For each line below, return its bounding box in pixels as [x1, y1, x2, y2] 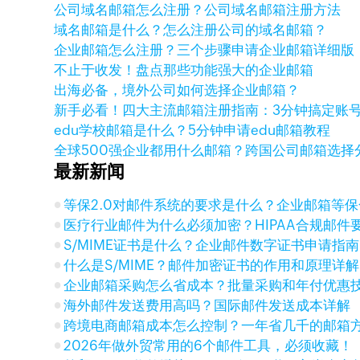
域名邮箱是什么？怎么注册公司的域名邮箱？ [54, 22, 328, 38]
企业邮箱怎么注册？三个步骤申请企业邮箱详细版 [54, 42, 355, 58]
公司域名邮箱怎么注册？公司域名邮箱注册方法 [54, 2, 342, 18]
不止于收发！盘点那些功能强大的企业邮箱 [54, 62, 314, 78]
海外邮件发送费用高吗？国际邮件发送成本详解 [63, 297, 351, 313]
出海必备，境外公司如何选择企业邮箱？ [54, 82, 301, 98]
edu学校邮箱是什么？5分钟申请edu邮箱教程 [54, 122, 331, 138]
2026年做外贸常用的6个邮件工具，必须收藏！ [63, 337, 354, 354]
